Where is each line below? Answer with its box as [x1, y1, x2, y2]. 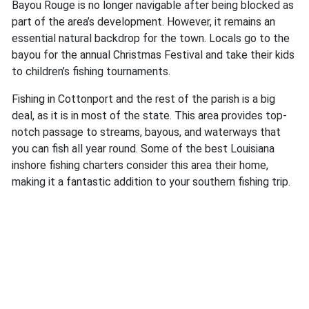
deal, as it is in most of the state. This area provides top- [12, 109, 287, 123]
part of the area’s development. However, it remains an [12, 15, 275, 29]
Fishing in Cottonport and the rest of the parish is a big [12, 92, 275, 106]
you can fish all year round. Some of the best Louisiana [12, 142, 275, 156]
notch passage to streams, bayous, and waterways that [12, 126, 281, 139]
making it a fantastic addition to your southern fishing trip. [12, 175, 290, 189]
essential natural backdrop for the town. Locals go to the [12, 32, 290, 46]
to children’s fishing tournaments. [12, 65, 170, 79]
